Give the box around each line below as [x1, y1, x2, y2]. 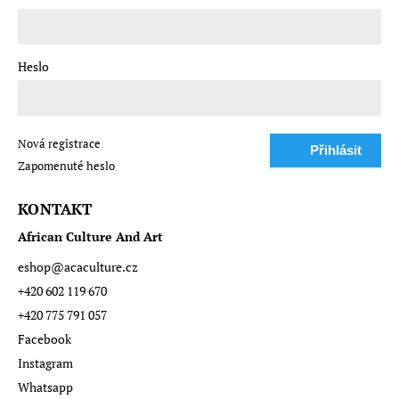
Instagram [18, 354, 73, 372]
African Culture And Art [18, 228, 163, 246]
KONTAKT [18, 199, 93, 220]
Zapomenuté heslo [18, 159, 115, 175]
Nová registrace [18, 136, 101, 152]
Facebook [18, 330, 71, 348]
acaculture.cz [64, 258, 138, 276]
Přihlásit [310, 142, 362, 159]
